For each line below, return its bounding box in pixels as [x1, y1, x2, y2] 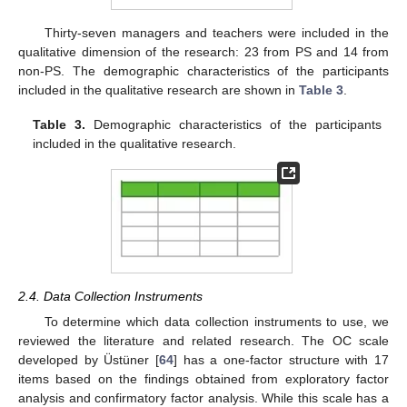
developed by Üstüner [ [18, 352, 159, 367]
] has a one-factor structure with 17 [174, 352, 389, 367]
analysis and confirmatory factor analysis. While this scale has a [18, 390, 389, 405]
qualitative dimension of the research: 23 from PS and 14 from [18, 44, 389, 59]
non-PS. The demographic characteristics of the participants [18, 63, 389, 78]
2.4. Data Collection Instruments [18, 288, 203, 303]
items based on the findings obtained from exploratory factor [18, 371, 389, 386]
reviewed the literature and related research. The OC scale [18, 333, 389, 348]
